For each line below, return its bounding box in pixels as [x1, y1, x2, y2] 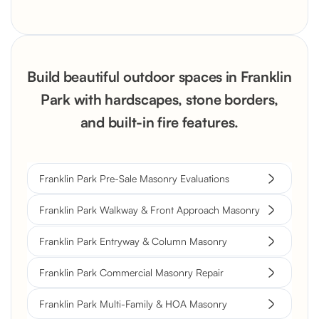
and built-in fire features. [80, 113, 239, 132]
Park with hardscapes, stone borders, [41, 90, 278, 109]
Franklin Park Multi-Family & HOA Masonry [39, 298, 227, 310]
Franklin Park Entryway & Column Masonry [39, 235, 227, 248]
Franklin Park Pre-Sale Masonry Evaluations [39, 172, 229, 185]
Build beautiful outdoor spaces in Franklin [27, 68, 292, 86]
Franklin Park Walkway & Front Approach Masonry [39, 204, 260, 216]
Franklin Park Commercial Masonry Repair [39, 266, 224, 279]
